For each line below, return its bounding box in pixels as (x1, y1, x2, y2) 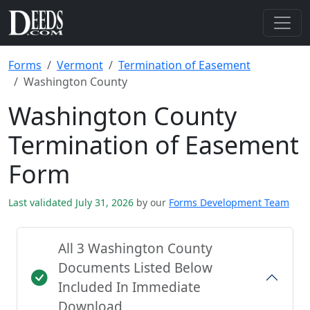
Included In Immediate (58, 278, 201, 296)
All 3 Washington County (58, 239, 212, 257)
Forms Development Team (169, 196, 289, 209)
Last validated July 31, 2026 (8, 196, 136, 209)
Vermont (57, 57, 103, 73)
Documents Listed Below (58, 259, 212, 277)
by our (136, 196, 166, 209)
